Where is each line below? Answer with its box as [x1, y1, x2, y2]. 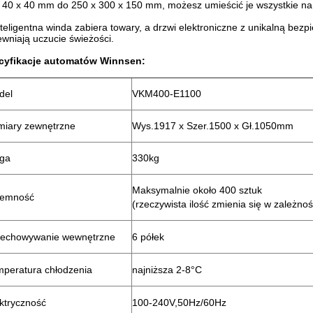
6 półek [132, 231, 165, 242]
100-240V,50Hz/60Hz [132, 297, 227, 308]
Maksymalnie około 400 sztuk [132, 184, 263, 196]
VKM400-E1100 [132, 88, 202, 99]
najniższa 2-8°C [132, 264, 203, 275]
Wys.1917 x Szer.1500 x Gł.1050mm [132, 120, 294, 131]
